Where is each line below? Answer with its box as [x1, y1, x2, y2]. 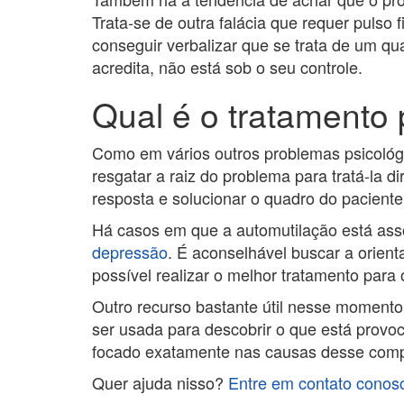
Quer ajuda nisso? [92, 371, 228, 394]
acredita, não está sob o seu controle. [92, 55, 363, 78]
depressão [92, 240, 168, 263]
